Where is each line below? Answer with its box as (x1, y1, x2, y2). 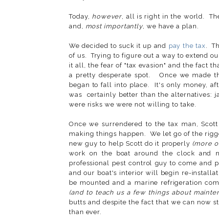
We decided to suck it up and (69, 42, 169, 50)
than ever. (69, 208, 102, 216)
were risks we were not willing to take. (69, 101, 197, 109)
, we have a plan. (143, 22, 199, 30)
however (89, 13, 122, 21)
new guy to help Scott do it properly (69, 140, 193, 148)
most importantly (85, 22, 143, 30)
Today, (69, 13, 90, 21)
